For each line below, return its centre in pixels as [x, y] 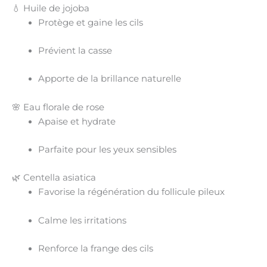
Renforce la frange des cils [95, 248]
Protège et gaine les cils [90, 22]
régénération [116, 192]
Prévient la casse [75, 50]
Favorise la [63, 192]
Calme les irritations [82, 220]
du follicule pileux [184, 192]
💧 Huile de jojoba [51, 8]
